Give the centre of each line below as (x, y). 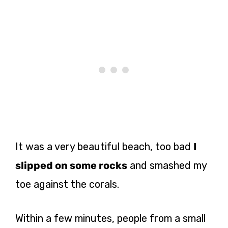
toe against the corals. (67, 184)
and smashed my (167, 165)
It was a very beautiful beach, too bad (104, 146)
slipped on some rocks (71, 165)
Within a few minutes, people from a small (110, 218)
